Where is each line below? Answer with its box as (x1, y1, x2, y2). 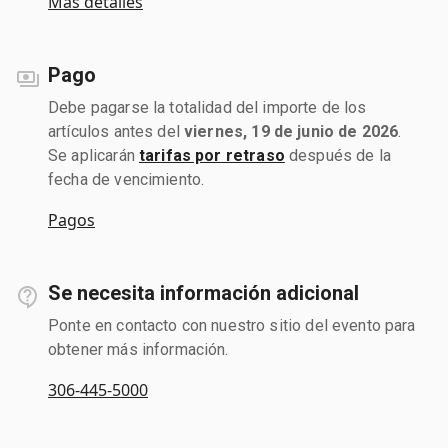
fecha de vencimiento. (48, 169, 205, 189)
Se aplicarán (48, 145, 139, 165)
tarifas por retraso (138, 145, 285, 165)
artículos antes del (48, 121, 184, 141)
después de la (284, 145, 391, 165)
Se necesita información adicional (48, 280, 359, 305)
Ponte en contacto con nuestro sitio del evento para (48, 315, 416, 335)
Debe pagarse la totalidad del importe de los (48, 97, 367, 117)
